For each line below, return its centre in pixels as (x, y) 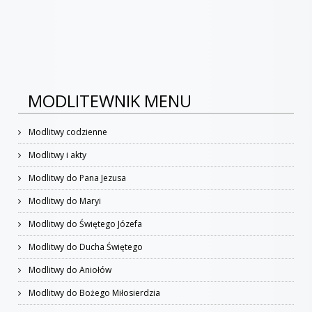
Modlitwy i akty (56, 155)
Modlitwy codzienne (67, 132)
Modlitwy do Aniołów (69, 270)
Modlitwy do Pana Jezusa (76, 178)
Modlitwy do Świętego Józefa (84, 224)
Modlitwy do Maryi (64, 201)
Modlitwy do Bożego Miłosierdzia (93, 293)
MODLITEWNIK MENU (110, 101)
